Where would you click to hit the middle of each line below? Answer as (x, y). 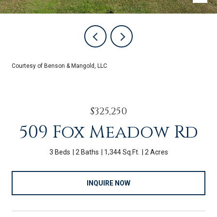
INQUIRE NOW (108, 183)
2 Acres (156, 152)
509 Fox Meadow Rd (108, 132)
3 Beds (60, 152)
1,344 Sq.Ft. (122, 152)
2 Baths (87, 152)
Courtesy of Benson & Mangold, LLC (59, 66)
